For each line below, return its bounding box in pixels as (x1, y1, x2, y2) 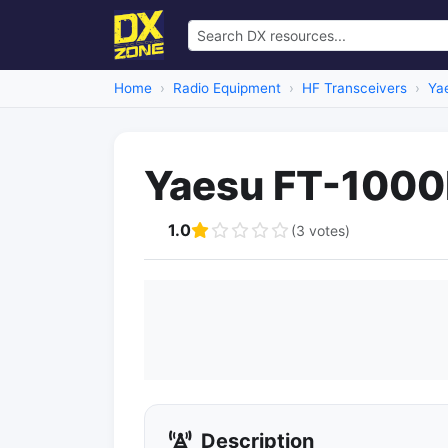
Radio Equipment (173, 80, 281, 96)
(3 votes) (291, 221, 350, 239)
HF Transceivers (302, 80, 407, 96)
